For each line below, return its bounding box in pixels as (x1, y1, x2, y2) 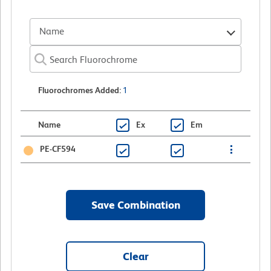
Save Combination (91, 198, 180, 211)
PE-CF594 (39, 143, 76, 154)
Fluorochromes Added (38, 85, 119, 95)
